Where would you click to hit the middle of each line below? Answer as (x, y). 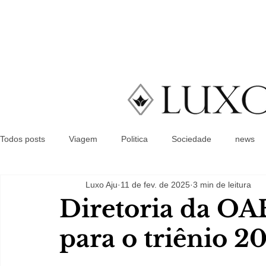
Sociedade (191, 139)
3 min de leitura (222, 184)
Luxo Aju (102, 184)
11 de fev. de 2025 (155, 184)
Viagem (83, 139)
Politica (134, 139)
